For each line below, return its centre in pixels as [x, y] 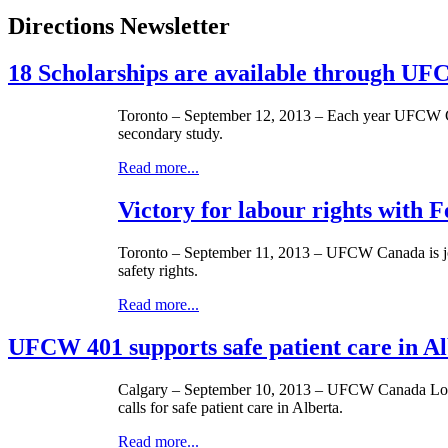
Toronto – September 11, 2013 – [222, 252]
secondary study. [170, 134]
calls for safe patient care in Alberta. [230, 407]
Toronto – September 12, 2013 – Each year [256, 116]
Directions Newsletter [119, 26]
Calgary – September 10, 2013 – [222, 389]
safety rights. [158, 270]
